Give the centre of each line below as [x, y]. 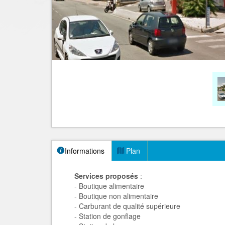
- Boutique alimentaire [109, 186]
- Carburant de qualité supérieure [127, 206]
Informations [85, 151]
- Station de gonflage [107, 216]
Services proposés [106, 176]
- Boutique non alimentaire [116, 196]
